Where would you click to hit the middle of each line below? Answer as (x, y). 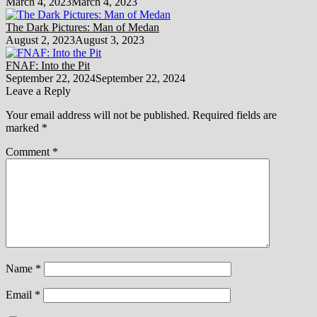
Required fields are (235, 115)
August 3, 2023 (110, 40)
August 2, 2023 (40, 40)
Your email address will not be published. (98, 115)
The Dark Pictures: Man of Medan (82, 27)
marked (24, 127)
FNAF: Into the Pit (48, 65)
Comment (29, 151)
